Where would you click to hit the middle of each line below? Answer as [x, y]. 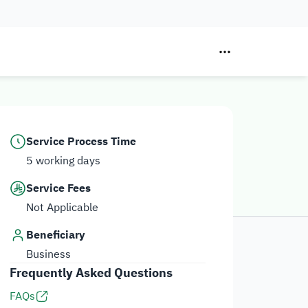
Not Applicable [62, 208]
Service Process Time [81, 142]
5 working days [63, 161]
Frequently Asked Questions [91, 273]
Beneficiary [55, 235]
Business [48, 254]
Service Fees [58, 188]
